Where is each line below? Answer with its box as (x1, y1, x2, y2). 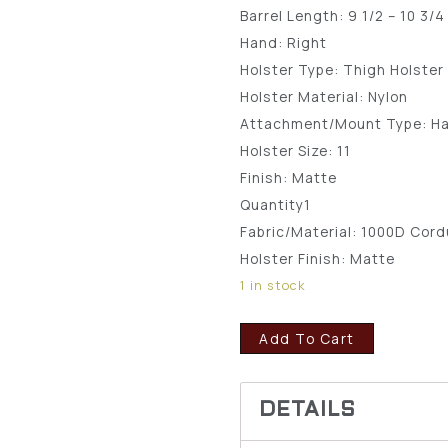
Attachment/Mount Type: (240, 113, 432, 133)
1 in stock (240, 275, 306, 294)
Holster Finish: (240, 248, 351, 268)
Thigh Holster (343, 59, 445, 79)
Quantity (240, 194, 305, 214)
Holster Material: (240, 86, 369, 106)
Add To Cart (259, 328, 355, 348)
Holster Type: (240, 59, 344, 79)
